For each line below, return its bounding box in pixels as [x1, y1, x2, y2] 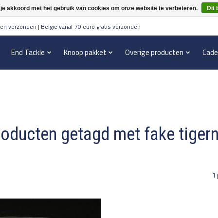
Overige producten [125, 47, 184, 58]
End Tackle [11, 47, 45, 58]
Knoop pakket [63, 47, 107, 58]
